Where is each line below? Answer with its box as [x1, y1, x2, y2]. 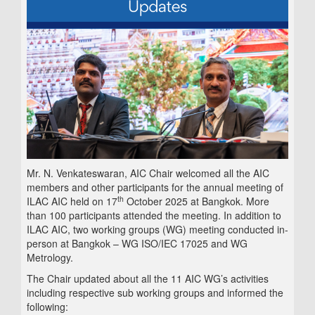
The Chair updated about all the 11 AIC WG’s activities [27, 271, 269, 286]
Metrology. [27, 250, 73, 265]
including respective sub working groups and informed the [27, 285, 283, 300]
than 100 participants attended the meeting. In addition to [27, 208, 281, 223]
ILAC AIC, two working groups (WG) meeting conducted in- [27, 222, 288, 237]
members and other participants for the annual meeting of [27, 180, 283, 195]
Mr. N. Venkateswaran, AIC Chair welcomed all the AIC [27, 166, 269, 181]
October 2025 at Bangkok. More [124, 194, 269, 209]
